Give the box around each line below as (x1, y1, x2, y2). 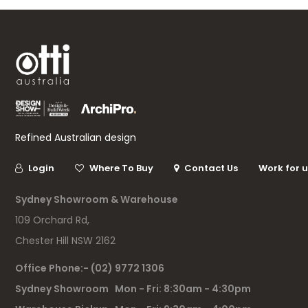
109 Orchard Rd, (15, 212, 93, 227)
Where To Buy (89, 161, 154, 175)
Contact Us (184, 161, 239, 175)
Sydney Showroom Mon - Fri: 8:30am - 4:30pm (15, 281, 252, 296)
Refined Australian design (15, 130, 137, 144)
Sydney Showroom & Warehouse (15, 192, 179, 206)
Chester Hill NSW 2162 (15, 233, 116, 247)
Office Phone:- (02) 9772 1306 (15, 261, 165, 275)
